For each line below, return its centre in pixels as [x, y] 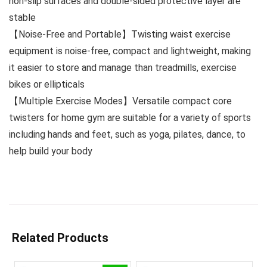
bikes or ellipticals [47, 84]
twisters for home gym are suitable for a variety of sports [130, 118]
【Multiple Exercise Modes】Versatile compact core [120, 101]
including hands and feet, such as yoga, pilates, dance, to [127, 134]
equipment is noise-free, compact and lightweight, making [130, 51]
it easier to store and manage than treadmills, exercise [123, 68]
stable [22, 18]
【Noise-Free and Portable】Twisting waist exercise [120, 34]
